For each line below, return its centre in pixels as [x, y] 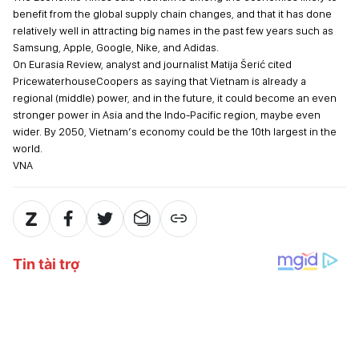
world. [28, 148]
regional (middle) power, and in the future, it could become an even [175, 98]
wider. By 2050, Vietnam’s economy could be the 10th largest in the [175, 131]
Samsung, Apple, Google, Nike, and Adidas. [116, 47]
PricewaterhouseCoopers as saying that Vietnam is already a [159, 81]
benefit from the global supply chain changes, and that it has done [172, 14]
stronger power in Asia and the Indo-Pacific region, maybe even [167, 115]
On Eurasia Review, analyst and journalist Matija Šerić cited [152, 64]
